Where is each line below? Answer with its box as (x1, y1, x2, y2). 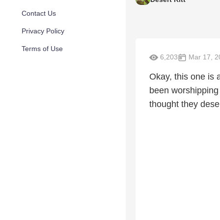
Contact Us (22, 9, 56, 17)
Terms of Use (22, 45, 63, 53)
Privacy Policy (22, 27, 64, 35)
